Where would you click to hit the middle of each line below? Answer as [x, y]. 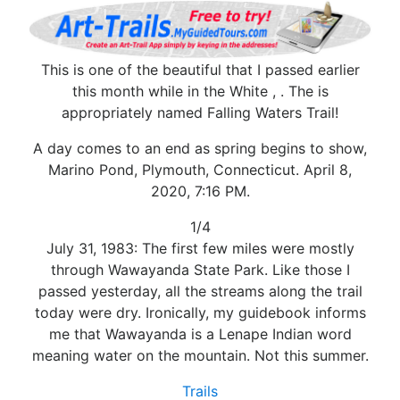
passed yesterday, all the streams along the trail [200, 291]
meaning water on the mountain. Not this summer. [200, 355]
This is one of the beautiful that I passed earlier [200, 69]
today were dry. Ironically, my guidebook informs [200, 312]
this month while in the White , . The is [200, 91]
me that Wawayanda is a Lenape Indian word [200, 333]
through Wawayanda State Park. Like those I [200, 269]
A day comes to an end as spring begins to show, [200, 148]
